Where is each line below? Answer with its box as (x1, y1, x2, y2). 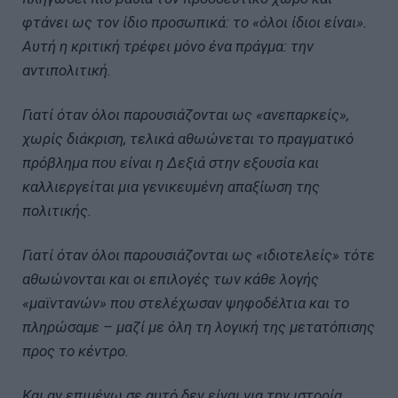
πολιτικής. (22, 201, 92, 219)
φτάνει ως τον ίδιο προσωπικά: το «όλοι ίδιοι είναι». (22, 12, 367, 31)
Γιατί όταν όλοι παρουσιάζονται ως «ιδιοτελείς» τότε (22, 245, 375, 264)
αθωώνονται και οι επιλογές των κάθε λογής (22, 269, 319, 288)
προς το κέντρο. (22, 341, 129, 360)
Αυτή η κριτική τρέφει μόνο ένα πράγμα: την (22, 36, 314, 55)
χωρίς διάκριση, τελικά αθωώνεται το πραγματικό (22, 129, 354, 147)
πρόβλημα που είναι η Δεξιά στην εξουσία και (22, 153, 319, 171)
